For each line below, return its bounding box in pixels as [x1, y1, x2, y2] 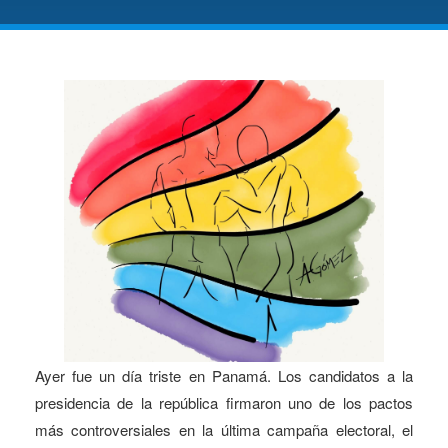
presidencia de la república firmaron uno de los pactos [35, 391, 413, 413]
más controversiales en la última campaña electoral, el [35, 418, 413, 440]
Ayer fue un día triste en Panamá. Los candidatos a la [35, 364, 413, 386]
